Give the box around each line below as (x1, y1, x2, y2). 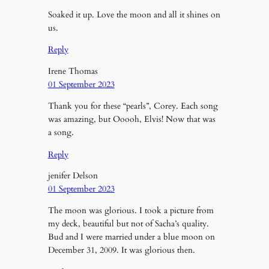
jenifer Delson (47, 170, 98, 181)
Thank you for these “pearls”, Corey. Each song (47, 100, 218, 112)
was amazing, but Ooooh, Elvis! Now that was (47, 113, 216, 125)
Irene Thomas (47, 65, 98, 77)
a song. (47, 127, 74, 139)
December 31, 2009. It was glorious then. (47, 244, 195, 256)
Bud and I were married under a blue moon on (47, 231, 215, 243)
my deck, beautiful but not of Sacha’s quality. (47, 218, 209, 230)
